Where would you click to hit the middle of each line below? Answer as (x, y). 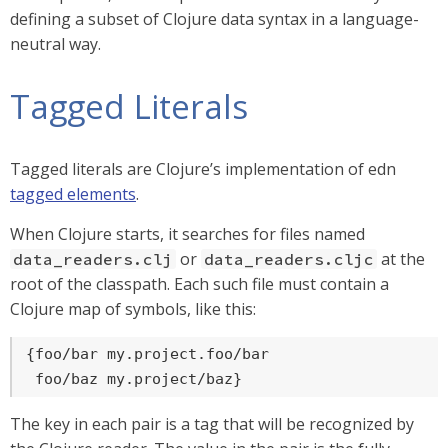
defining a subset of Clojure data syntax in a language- (214, 19)
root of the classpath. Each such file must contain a (199, 284)
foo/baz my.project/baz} (134, 379)
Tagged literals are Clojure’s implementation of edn (203, 169)
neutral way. (55, 44)
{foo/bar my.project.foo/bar (147, 354)
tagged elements (73, 194)
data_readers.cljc (289, 259)
